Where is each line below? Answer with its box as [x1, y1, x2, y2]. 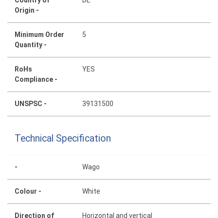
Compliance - [15, 75, 57, 84]
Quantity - [15, 41, 47, 49]
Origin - [15, 6, 39, 15]
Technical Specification [15, 132, 111, 144]
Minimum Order [15, 31, 64, 39]
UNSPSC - [15, 100, 47, 108]
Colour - [15, 187, 41, 195]
